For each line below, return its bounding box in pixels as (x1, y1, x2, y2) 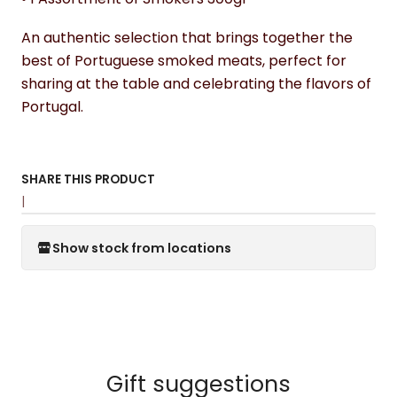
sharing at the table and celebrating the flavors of (21, 74, 371, 94)
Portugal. (21, 97, 83, 117)
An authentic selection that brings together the (21, 27, 353, 48)
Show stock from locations (52, 238, 231, 257)
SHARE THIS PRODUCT (21, 171, 155, 188)
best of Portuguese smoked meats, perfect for (21, 51, 346, 71)
